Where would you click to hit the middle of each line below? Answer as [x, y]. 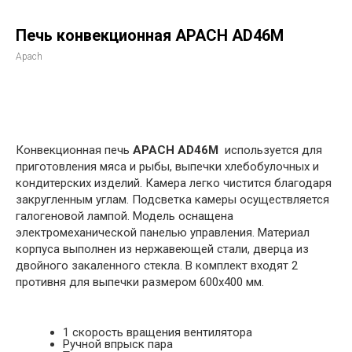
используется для [273, 150]
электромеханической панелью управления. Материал [163, 233]
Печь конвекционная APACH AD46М [150, 35]
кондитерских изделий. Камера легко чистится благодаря [174, 183]
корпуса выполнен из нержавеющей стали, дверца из [162, 249]
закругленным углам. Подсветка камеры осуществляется [172, 200]
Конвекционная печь [74, 150]
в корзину [176, 99]
